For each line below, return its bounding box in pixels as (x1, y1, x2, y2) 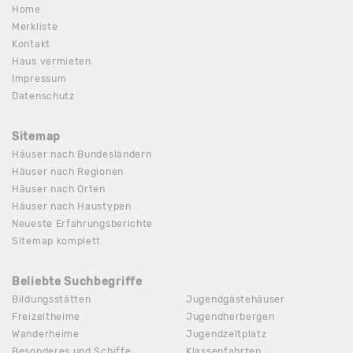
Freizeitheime (12, 311, 81, 323)
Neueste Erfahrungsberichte (12, 218, 154, 230)
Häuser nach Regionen (12, 166, 124, 178)
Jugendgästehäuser (186, 294, 285, 306)
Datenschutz (12, 91, 75, 102)
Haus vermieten (12, 56, 91, 68)
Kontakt (12, 39, 50, 50)
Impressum (12, 73, 67, 85)
